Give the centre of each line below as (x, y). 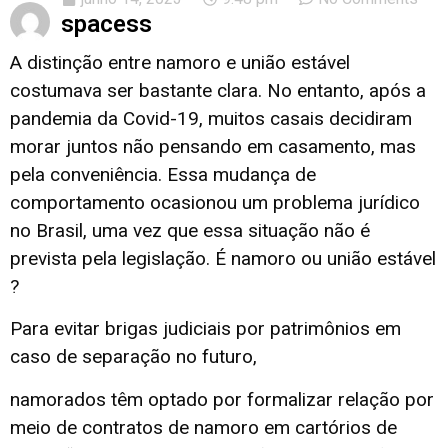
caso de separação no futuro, (133, 357)
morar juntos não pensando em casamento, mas (213, 146)
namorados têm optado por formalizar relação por (222, 399)
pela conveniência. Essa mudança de (163, 174)
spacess (106, 24)
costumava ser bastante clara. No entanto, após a (218, 90)
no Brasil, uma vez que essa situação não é (190, 230)
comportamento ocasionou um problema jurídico (215, 202)
